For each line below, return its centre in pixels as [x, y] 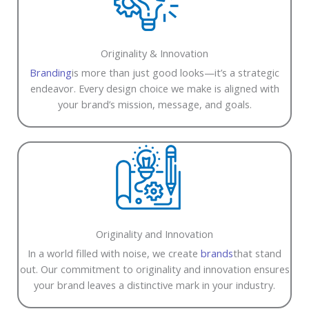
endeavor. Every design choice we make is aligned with [154, 88]
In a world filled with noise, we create [114, 253]
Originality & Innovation [154, 53]
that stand [257, 253]
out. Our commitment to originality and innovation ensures [154, 269]
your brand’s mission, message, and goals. [154, 104]
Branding [51, 72]
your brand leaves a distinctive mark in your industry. [154, 285]
